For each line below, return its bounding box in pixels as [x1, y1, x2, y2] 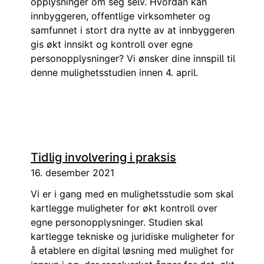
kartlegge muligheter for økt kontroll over [31, 202, 217, 214]
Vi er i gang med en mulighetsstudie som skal [31, 188, 233, 200]
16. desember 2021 [31, 167, 114, 179]
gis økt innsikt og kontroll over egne [31, 38, 193, 50]
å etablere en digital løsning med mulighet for [31, 245, 234, 256]
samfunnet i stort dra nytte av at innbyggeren [31, 24, 235, 36]
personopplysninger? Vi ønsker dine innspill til [31, 52, 235, 64]
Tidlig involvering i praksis [31, 150, 176, 164]
